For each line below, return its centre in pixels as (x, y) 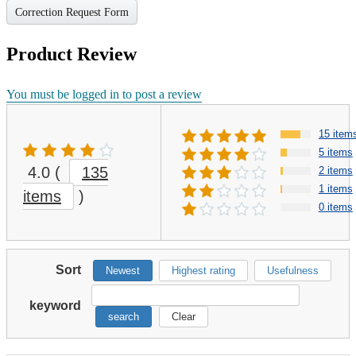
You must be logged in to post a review (104, 95)
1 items (335, 189)
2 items (335, 171)
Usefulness (293, 271)
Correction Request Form (72, 13)
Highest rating (203, 271)
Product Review (72, 54)
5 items (335, 153)
